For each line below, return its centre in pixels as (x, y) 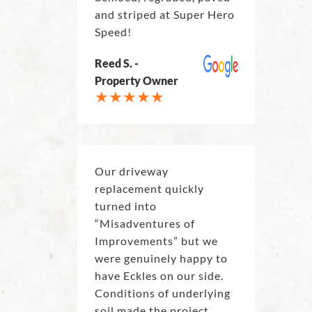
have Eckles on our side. (159, 276)
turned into (125, 206)
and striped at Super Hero (164, 15)
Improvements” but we (156, 241)
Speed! (113, 32)
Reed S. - (116, 63)
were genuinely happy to (161, 258)
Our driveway (131, 171)
